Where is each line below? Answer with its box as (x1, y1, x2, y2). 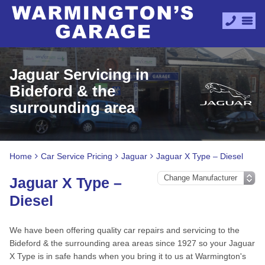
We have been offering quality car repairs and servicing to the (9, 225, 240, 235)
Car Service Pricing (41, 151, 112, 161)
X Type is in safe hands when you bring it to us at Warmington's (9, 251, 246, 261)
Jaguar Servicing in (9, 66, 149, 83)
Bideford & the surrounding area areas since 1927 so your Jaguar (9, 238, 255, 248)
